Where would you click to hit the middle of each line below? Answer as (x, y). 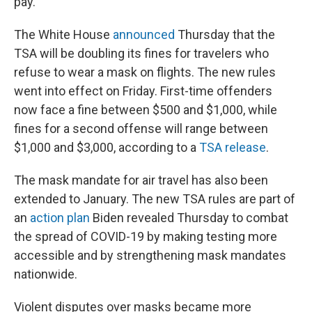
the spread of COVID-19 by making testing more (146, 236)
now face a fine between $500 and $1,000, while (146, 110)
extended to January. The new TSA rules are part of (155, 199)
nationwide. (46, 274)
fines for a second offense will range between (141, 128)
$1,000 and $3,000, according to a (107, 147)
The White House (63, 34)
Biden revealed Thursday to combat (189, 218)
